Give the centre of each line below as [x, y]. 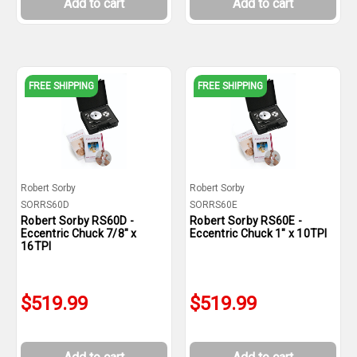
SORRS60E [214, 205]
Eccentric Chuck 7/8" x [79, 233]
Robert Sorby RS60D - [77, 221]
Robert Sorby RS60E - [246, 221]
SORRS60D [45, 205]
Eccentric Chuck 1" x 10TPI [259, 233]
